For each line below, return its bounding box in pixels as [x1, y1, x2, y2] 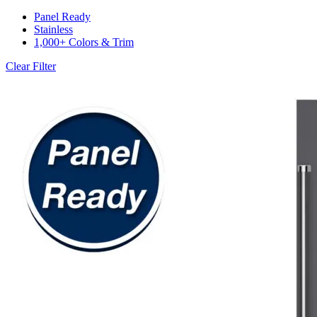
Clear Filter [6, 59, 56, 72]
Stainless [34, 23, 73, 35]
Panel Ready [34, 10, 91, 23]
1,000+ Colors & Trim [34, 35, 134, 48]
